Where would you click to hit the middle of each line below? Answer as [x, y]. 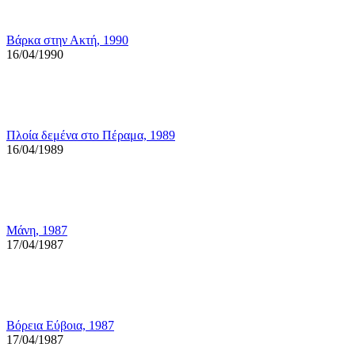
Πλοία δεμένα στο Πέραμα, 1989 [91, 136]
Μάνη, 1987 [37, 231]
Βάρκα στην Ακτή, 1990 [67, 40]
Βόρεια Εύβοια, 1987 [60, 326]
